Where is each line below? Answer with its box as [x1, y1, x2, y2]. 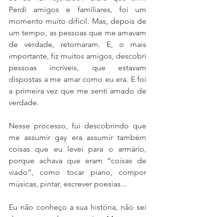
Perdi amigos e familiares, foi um [9, 5, 146, 14]
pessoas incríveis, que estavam [9, 63, 146, 72]
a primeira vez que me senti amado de [9, 86, 146, 95]
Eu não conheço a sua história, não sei [9, 202, 146, 212]
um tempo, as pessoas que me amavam [9, 28, 146, 37]
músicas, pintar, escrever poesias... [9, 179, 128, 188]
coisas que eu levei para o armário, [9, 144, 146, 154]
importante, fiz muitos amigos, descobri [9, 51, 146, 61]
